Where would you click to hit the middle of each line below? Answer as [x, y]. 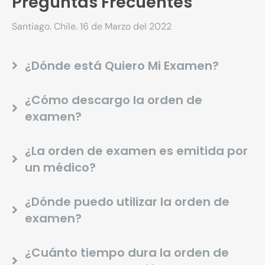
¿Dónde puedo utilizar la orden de [127, 201]
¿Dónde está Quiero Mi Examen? [122, 65]
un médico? [60, 167]
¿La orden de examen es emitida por [136, 151]
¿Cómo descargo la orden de [114, 100]
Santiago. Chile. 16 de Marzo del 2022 [92, 27]
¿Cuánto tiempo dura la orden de [127, 252]
